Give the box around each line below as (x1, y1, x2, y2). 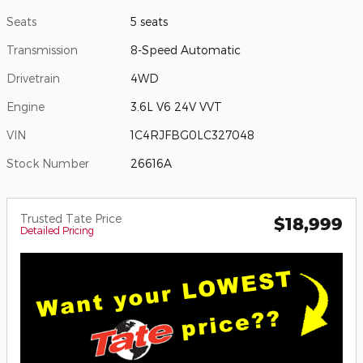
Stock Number (6, 156, 89, 171)
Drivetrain (6, 71, 60, 86)
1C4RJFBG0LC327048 (130, 128, 255, 143)
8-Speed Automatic (130, 43, 241, 58)
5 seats (130, 15, 169, 29)
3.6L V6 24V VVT (130, 100, 223, 114)
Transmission (6, 43, 78, 58)
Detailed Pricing (20, 224, 94, 237)
